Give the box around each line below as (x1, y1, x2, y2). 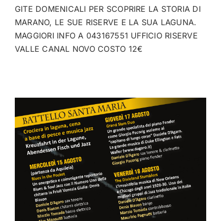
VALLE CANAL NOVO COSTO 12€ (15, 43, 143, 54)
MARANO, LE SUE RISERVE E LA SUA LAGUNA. (15, 17, 197, 27)
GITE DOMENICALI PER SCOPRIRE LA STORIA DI (15, 3, 201, 14)
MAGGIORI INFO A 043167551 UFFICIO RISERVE (15, 30, 198, 40)
